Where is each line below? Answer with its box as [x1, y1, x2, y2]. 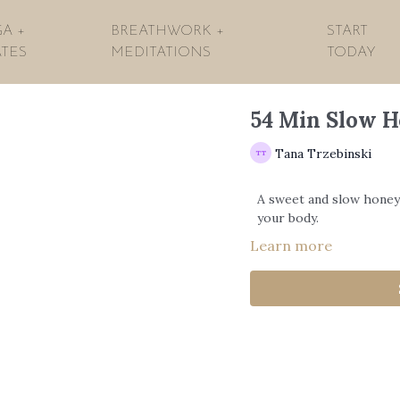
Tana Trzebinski [274, 145, 371, 162]
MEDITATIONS [111, 46, 212, 60]
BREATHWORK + [111, 24, 225, 38]
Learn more [249, 237, 332, 254]
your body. [256, 210, 319, 226]
